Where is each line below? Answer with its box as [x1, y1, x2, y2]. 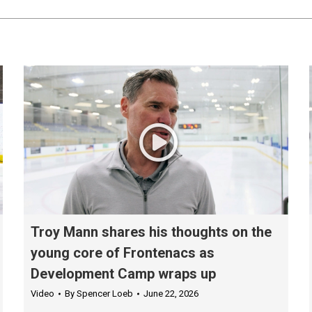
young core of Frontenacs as [31, 244, 214, 261]
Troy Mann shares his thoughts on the [31, 223, 272, 240]
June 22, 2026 [143, 288, 198, 299]
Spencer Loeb [77, 288, 133, 299]
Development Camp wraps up [31, 265, 216, 282]
